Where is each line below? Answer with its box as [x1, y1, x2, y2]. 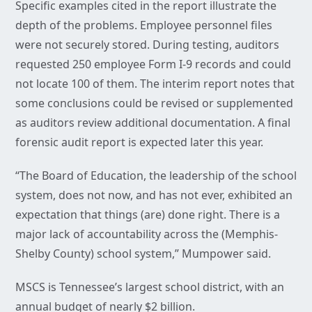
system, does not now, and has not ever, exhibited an [15, 187, 292, 203]
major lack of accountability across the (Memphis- [15, 226, 278, 242]
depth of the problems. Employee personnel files [15, 17, 272, 33]
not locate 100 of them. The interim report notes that [15, 76, 295, 92]
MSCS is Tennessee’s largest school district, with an [15, 279, 284, 295]
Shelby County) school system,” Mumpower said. [15, 246, 274, 262]
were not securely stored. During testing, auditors [15, 37, 279, 53]
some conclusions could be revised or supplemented [15, 95, 293, 111]
